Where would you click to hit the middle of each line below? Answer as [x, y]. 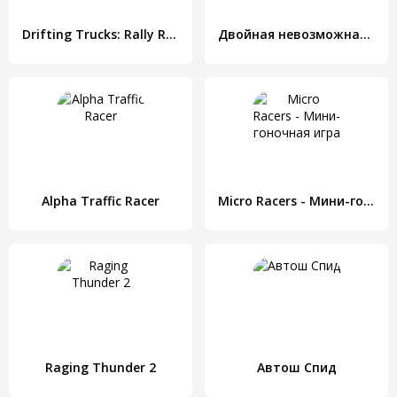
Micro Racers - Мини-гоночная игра [369, 201]
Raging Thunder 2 [101, 367]
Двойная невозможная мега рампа [365, 34]
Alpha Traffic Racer [101, 201]
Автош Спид [296, 367]
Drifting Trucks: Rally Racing [171, 34]
